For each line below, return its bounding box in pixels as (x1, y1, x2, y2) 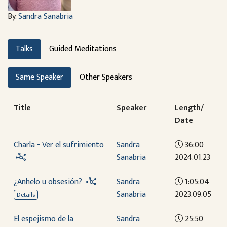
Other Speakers (80, 70, 132, 84)
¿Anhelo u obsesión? (14, 175, 82, 189)
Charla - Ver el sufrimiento (14, 138, 104, 152)
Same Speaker (16, 70, 63, 84)
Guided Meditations (49, 42, 117, 56)
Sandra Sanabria (18, 10, 73, 23)
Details (16, 190, 35, 200)
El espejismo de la (14, 212, 73, 226)
